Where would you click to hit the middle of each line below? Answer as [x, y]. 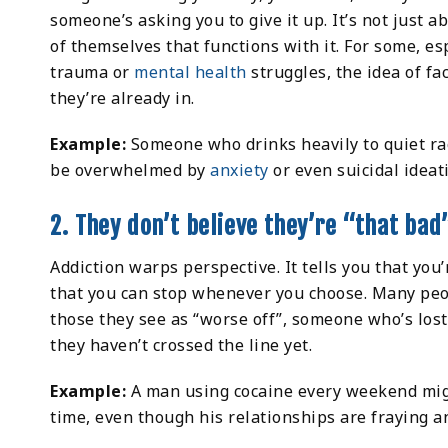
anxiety [239, 170]
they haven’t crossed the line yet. [181, 345]
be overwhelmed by [130, 170]
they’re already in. [122, 98]
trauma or [92, 72]
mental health [190, 72]
